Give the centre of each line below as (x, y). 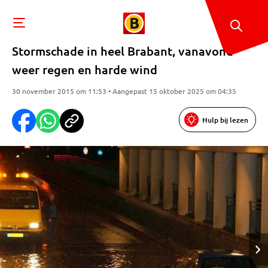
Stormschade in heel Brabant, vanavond (123, 51)
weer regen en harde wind (85, 69)
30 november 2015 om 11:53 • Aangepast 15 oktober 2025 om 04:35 (124, 91)
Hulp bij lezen (225, 120)
